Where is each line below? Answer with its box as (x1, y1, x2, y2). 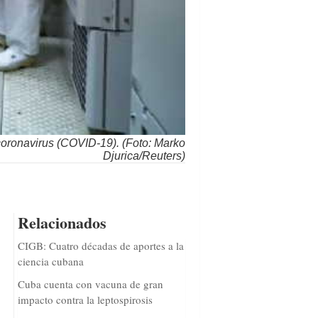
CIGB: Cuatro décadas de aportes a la (17, 238, 184, 253)
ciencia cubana (17, 254, 84, 269)
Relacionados (17, 211, 106, 235)
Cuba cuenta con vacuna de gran (17, 277, 163, 292)
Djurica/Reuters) (103, 150, 185, 163)
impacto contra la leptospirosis (17, 292, 153, 307)
